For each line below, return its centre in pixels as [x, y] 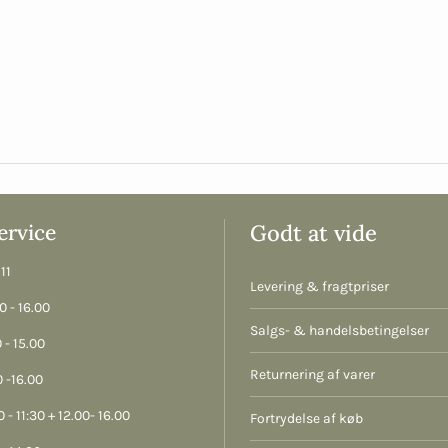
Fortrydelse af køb [306, 418]
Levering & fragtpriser [319, 286]
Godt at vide [313, 232]
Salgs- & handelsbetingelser [339, 330]
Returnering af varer [312, 374]
